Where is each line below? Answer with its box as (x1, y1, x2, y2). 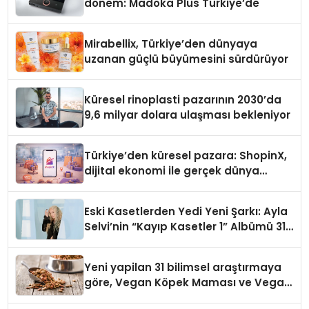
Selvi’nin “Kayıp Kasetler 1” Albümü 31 (84, 219, 286, 235)
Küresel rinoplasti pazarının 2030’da (84, 92, 282, 108)
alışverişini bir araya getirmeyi (84, 179, 250, 194)
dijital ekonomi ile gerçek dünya (84, 163, 260, 179)
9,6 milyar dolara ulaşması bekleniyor (84, 108, 291, 123)
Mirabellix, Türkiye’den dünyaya (84, 37, 258, 52)
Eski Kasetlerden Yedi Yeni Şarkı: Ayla (84, 204, 288, 219)
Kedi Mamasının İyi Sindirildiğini (84, 290, 256, 306)
